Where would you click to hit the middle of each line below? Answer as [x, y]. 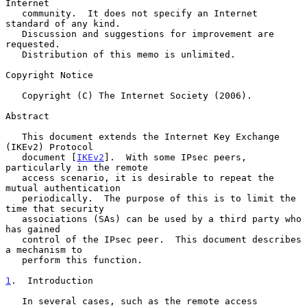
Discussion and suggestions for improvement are [14, 34]
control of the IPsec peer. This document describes [14, 239]
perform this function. [14, 260]
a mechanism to [44, 249]
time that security [55, 208]
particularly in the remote [77, 167]
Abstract [27, 116]
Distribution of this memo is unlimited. [14, 54]
